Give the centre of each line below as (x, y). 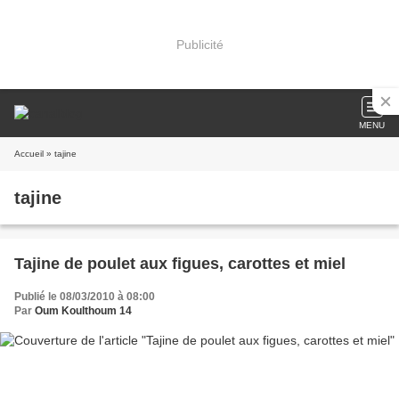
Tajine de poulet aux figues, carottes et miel (180, 264)
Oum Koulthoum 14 (83, 311)
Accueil (29, 154)
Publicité (199, 44)
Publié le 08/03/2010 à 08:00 (85, 297)
